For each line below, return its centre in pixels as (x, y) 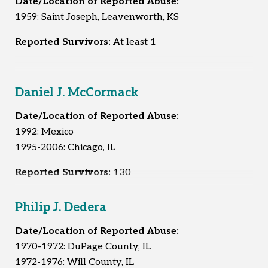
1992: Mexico (44, 132)
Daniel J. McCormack (77, 92)
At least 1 (135, 42)
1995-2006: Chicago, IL (65, 147)
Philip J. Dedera (61, 207)
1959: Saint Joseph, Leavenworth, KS (97, 17)
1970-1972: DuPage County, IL (83, 246)
